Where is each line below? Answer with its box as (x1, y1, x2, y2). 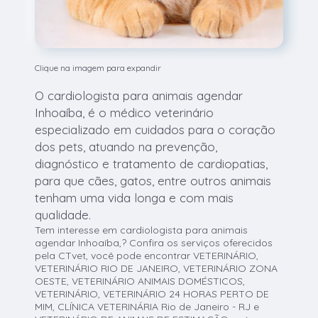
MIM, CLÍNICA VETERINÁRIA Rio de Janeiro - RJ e (35, 300, 260, 314)
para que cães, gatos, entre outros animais (35, 173, 272, 189)
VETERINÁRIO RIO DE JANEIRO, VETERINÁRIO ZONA (35, 262, 278, 275)
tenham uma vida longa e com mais (35, 190, 234, 206)
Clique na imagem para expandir (35, 62, 162, 74)
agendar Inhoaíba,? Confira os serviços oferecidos (35, 236, 273, 250)
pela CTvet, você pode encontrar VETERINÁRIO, (35, 249, 259, 263)
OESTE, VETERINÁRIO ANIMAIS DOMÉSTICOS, (35, 275, 246, 288)
